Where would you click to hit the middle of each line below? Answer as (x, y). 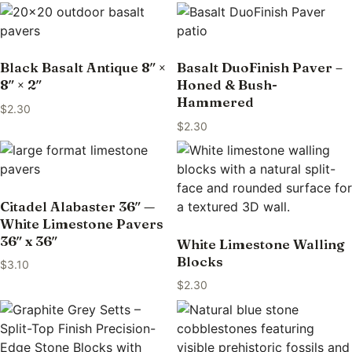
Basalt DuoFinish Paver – (259, 68)
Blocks (200, 261)
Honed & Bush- (227, 85)
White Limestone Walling (260, 244)
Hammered (215, 102)
